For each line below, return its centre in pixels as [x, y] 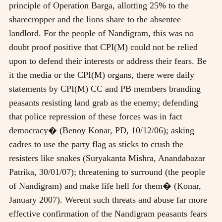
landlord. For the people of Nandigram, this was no [101, 33]
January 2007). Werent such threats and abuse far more [108, 199]
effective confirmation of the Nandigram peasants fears [108, 213]
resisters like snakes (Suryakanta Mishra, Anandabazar [107, 158]
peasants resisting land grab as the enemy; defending [104, 102]
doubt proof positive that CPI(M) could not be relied [103, 47]
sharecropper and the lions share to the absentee [95, 19]
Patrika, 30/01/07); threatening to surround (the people [107, 172]
